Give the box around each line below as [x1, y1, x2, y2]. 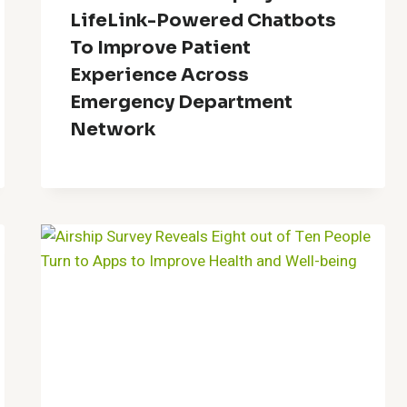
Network [70, 117, 156, 141]
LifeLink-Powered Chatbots [70, 8, 337, 32]
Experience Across [70, 63, 250, 86]
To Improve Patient [70, 35, 252, 59]
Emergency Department [70, 90, 293, 114]
